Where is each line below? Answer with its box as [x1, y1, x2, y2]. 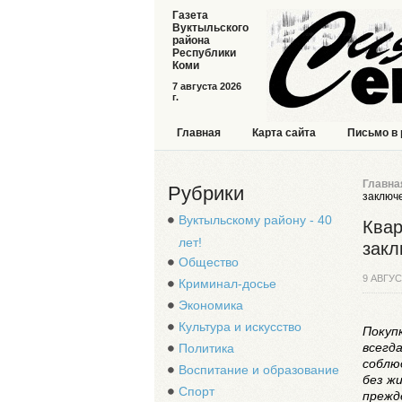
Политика [179, 341, 234, 355]
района [172, 34, 210, 47]
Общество [179, 255, 239, 269]
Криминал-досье [179, 276, 276, 291]
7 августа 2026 [172, 81, 241, 92]
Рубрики [168, 182, 244, 205]
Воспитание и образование [179, 363, 339, 377]
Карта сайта [252, 127, 316, 139]
